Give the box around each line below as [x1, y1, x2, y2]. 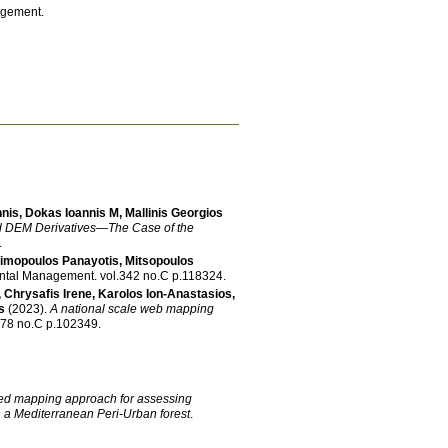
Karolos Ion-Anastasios [98, 286, 232, 301]
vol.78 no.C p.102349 [46, 316, 98, 331]
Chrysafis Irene [4, 286, 92, 301]
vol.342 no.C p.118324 [172, 268, 223, 283]
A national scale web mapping [50, 301, 214, 316]
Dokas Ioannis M [25, 205, 119, 220]
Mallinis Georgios [125, 205, 223, 220]
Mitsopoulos [125, 253, 194, 268]
